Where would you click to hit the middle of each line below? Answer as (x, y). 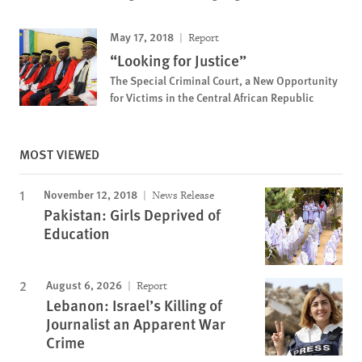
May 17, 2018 (142, 36)
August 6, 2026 (84, 284)
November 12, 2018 (90, 194)
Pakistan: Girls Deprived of (132, 214)
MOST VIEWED (59, 154)
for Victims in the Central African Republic (212, 97)
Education (77, 233)
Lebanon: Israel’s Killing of (134, 305)
